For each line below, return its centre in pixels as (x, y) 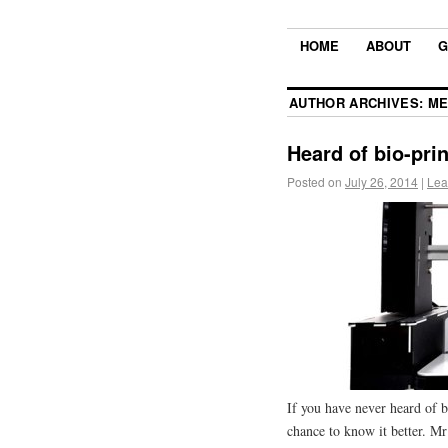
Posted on (314, 182)
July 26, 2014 (381, 182)
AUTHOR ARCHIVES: (358, 103)
